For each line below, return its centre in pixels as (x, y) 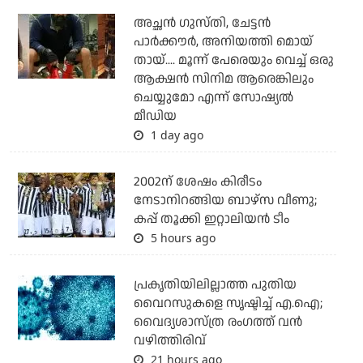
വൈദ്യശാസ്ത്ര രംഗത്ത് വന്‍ (218, 322)
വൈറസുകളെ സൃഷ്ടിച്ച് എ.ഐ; (228, 304)
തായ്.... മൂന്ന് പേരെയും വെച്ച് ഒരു (233, 61)
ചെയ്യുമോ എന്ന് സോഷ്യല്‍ (213, 98)
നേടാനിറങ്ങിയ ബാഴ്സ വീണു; (225, 201)
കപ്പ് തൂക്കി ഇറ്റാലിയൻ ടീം (211, 220)
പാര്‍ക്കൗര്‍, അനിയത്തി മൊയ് (223, 42)
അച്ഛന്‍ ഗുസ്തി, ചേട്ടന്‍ (202, 23)
